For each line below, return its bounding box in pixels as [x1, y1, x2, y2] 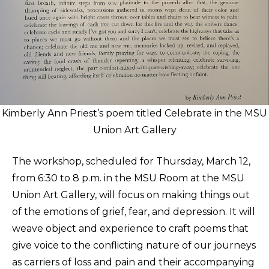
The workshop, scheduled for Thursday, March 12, [12, 156, 250, 168]
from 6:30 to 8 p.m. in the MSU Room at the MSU [12, 172, 244, 184]
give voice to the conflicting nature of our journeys [12, 240, 256, 252]
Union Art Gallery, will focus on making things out [12, 189, 250, 201]
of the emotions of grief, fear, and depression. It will [12, 206, 255, 218]
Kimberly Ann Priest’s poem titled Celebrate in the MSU [2, 107, 267, 119]
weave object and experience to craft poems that [12, 223, 249, 235]
